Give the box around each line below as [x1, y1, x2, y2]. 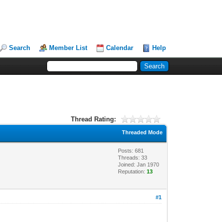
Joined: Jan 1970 [118, 161, 160, 167]
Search [9, 44, 31, 52]
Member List [49, 44, 88, 52]
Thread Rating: [70, 115, 116, 123]
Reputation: [118, 168, 147, 174]
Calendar [106, 44, 134, 52]
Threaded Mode [122, 129, 163, 135]
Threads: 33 [118, 154, 148, 161]
